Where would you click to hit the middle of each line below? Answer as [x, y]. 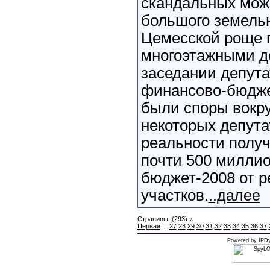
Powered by [243, 240]
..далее [234, 196]
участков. [174, 195]
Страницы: [153, 219]
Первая [149, 226]
